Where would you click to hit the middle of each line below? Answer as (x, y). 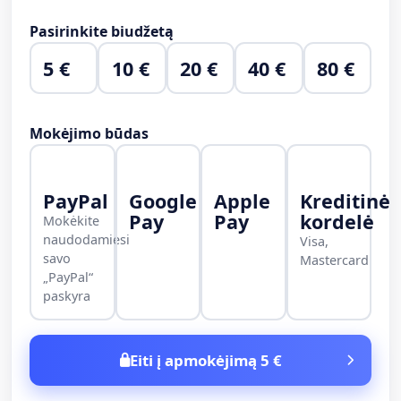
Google (162, 200)
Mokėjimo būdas (89, 134)
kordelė (337, 221)
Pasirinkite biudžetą (102, 32)
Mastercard (334, 260)
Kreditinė (345, 200)
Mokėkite (72, 220)
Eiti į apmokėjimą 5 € (205, 361)
